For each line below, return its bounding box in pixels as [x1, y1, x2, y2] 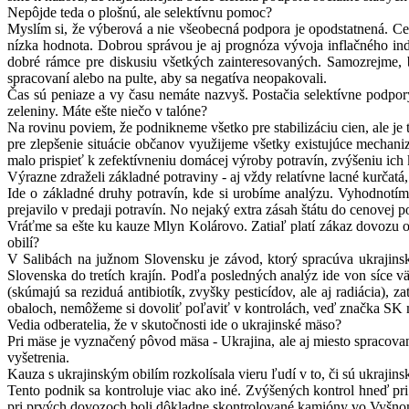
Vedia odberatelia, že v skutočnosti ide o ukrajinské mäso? [7, 317, 341, 333]
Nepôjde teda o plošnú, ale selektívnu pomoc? [7, 5, 272, 21]
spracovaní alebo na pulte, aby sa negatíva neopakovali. [7, 70, 327, 87]
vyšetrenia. [7, 350, 69, 366]
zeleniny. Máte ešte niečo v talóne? [7, 103, 207, 120]
